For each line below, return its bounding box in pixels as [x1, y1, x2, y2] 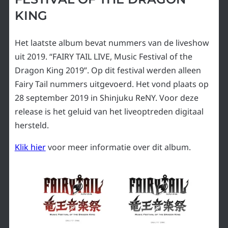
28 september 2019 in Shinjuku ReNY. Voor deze [14, 92, 198, 104]
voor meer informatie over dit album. [45, 141, 191, 153]
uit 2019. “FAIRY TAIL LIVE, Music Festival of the [14, 51, 192, 63]
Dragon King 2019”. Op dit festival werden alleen [14, 65, 201, 76]
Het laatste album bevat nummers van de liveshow [14, 37, 209, 49]
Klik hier [14, 141, 46, 153]
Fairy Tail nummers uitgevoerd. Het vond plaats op [14, 78, 209, 90]
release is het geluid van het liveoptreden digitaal [14, 106, 204, 118]
